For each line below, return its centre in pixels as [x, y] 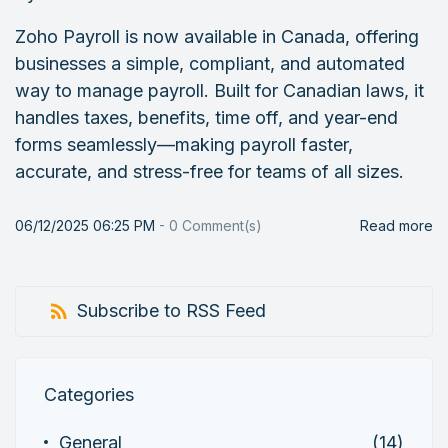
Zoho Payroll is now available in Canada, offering [217, 36]
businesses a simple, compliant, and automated [210, 63]
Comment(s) [220, 225]
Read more [396, 225]
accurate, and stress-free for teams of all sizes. [209, 171]
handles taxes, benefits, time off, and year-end [206, 117]
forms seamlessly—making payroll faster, [184, 144]
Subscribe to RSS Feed [171, 310]
